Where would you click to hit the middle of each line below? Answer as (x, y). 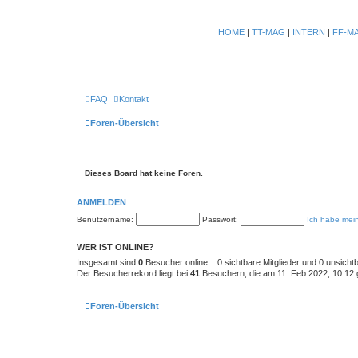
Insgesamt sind (107, 262)
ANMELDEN (101, 202)
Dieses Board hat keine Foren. (144, 173)
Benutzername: (105, 219)
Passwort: (220, 219)
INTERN (309, 32)
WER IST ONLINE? (115, 247)
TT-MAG (268, 32)
